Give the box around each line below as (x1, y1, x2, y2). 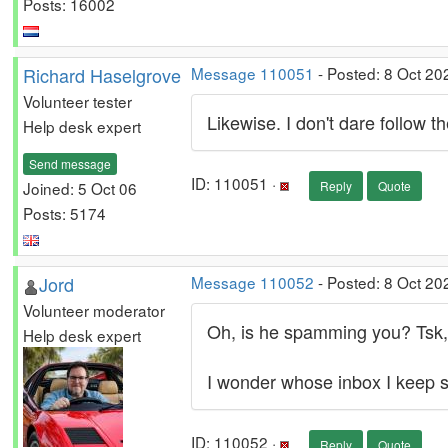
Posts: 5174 (23, 201, 106, 224)
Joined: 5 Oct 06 (23, 176, 137, 199)
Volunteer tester (23, 90, 132, 112)
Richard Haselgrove (23, 62, 181, 88)
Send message (29, 154, 111, 172)
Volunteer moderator (23, 299, 165, 321)
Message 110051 (191, 62, 314, 84)
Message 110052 (191, 271, 314, 293)
